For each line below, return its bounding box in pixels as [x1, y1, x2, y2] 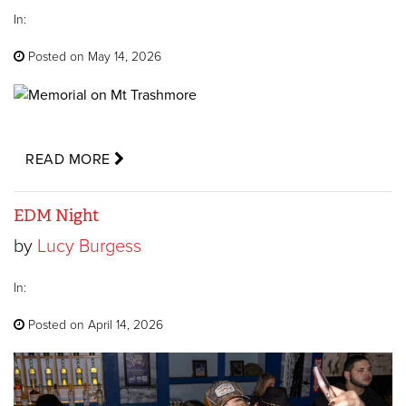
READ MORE [25, 150, 114, 169]
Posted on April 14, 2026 [24, 317, 163, 333]
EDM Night [14, 205, 99, 227]
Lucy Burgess [37, 236, 141, 257]
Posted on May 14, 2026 [24, 49, 161, 64]
